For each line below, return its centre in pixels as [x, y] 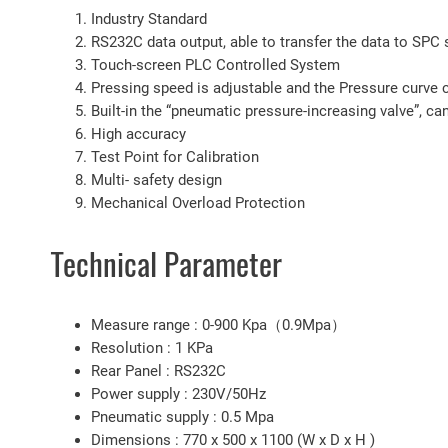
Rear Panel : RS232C [158, 370]
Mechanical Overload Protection [198, 203]
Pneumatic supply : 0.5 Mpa [182, 416]
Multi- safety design [156, 180]
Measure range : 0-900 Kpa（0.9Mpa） [218, 324]
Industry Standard [149, 19]
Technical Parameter [166, 264]
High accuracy [138, 134]
